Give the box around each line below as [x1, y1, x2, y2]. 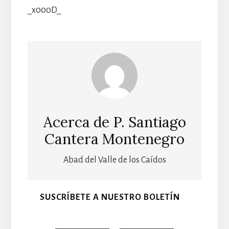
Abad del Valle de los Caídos [63, 155, 166, 165]
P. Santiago [112, 113, 186, 132]
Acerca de [43, 113, 113, 132]
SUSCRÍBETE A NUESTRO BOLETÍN [39, 193, 180, 202]
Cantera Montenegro [44, 130, 185, 149]
